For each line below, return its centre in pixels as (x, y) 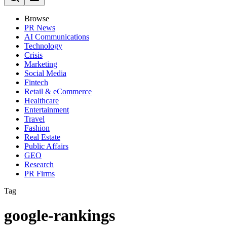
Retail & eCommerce (58, 91)
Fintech (36, 82)
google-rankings (60, 216)
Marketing (41, 64)
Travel (34, 119)
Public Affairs (46, 146)
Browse (37, 18)
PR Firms (40, 174)
